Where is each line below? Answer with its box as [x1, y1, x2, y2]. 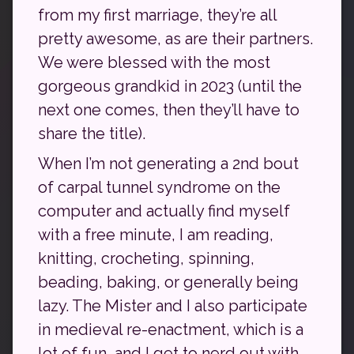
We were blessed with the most [38, 53, 270, 72]
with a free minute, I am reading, [38, 225, 273, 244]
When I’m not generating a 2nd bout [38, 154, 299, 173]
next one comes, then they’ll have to [38, 100, 299, 119]
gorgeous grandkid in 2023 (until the [38, 77, 302, 96]
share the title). [38, 124, 145, 143]
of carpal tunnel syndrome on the [38, 178, 281, 197]
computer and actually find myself [38, 201, 290, 220]
